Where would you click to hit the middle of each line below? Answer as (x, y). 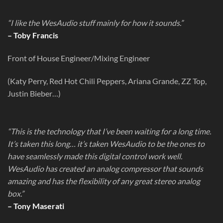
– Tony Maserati (36, 206)
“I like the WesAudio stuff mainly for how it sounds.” (95, 23)
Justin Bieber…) (34, 93)
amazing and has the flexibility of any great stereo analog (104, 181)
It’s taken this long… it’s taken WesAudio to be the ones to (106, 143)
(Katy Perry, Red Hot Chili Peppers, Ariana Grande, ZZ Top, (107, 81)
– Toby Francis (33, 35)
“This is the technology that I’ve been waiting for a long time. (109, 131)
